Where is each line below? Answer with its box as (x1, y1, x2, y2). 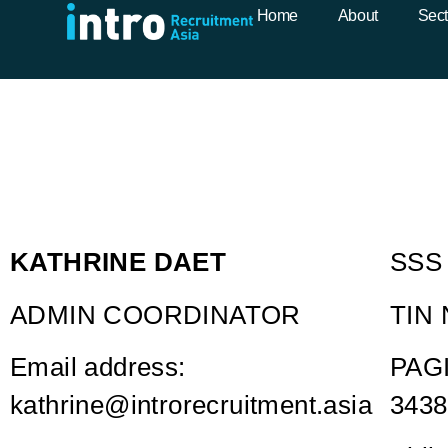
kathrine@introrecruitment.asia (10, 390, 372, 419)
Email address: (10, 352, 186, 381)
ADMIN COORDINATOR (10, 300, 301, 329)
